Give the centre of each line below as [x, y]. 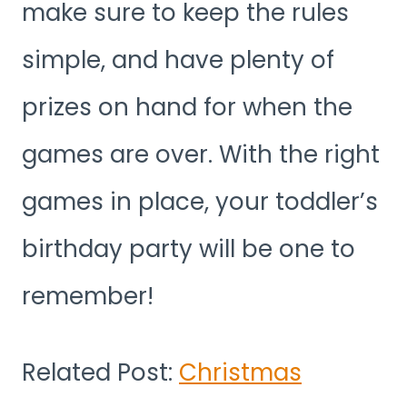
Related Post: [100, 372]
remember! [88, 296]
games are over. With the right [201, 154]
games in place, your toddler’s [200, 201]
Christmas [240, 372]
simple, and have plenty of [178, 60]
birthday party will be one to [189, 248]
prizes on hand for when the [187, 107]
